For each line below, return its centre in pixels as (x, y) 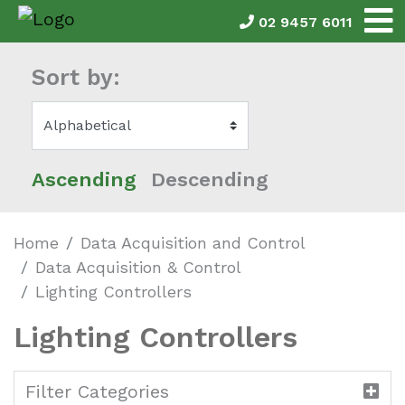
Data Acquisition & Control (138, 268)
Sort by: (76, 77)
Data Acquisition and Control (193, 243)
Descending (210, 180)
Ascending (84, 180)
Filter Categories (97, 392)
